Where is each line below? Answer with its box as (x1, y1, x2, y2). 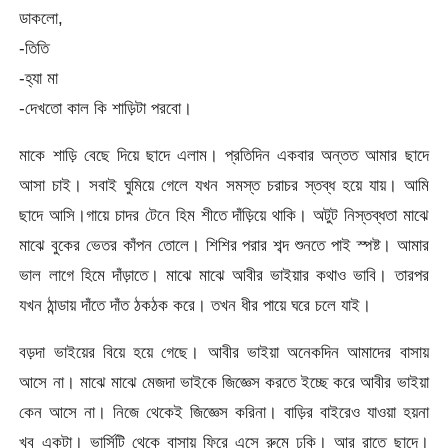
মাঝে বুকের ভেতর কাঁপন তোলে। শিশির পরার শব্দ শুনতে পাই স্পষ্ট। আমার (19, 234, 429, 255)
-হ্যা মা (19, 67, 59, 88)
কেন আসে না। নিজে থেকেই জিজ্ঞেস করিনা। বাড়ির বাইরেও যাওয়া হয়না (19, 402, 429, 423)
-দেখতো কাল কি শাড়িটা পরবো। (19, 97, 193, 118)
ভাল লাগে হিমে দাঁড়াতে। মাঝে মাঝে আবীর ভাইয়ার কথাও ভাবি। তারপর (19, 264, 429, 285)
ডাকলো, (19, 7, 64, 28)
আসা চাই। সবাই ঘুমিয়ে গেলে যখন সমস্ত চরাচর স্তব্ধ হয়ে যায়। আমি (19, 174, 429, 195)
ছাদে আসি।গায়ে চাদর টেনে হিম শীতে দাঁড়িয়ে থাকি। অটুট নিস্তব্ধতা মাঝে (19, 204, 429, 225)
